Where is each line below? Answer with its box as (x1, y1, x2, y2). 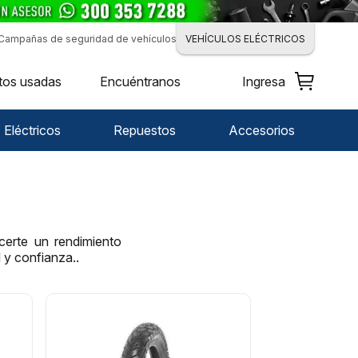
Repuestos (113, 121, 177, 138)
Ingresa (241, 74, 285, 90)
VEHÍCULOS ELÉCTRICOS (185, 32, 305, 45)
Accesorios (228, 121, 295, 138)
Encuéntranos (100, 74, 181, 90)
